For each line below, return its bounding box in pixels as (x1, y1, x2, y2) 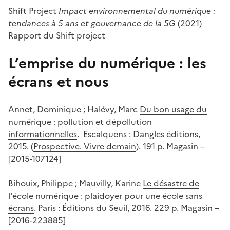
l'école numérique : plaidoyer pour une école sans (8, 189, 202, 202)
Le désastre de (143, 177, 199, 190)
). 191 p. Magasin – (136, 140, 205, 153)
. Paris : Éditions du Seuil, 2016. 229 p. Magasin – (34, 202, 219, 215)
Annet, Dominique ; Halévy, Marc (8, 103, 140, 116)
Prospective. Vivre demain (33, 140, 136, 153)
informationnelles (8, 128, 77, 141)
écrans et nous (8, 71, 109, 93)
